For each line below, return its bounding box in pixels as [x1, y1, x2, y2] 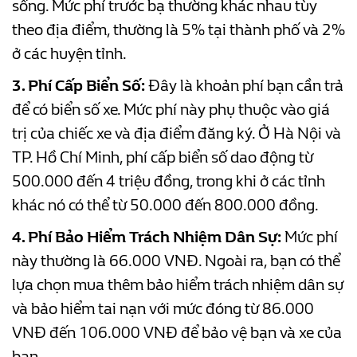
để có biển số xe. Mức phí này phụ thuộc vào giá [12, 100, 330, 120]
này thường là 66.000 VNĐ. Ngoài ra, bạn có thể [12, 252, 340, 271]
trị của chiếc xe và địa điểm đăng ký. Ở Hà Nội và [12, 124, 341, 143]
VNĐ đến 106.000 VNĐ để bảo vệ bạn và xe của [12, 324, 342, 343]
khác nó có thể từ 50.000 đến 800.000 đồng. [12, 196, 319, 215]
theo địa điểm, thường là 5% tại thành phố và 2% [12, 21, 345, 40]
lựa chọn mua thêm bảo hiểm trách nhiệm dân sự [12, 276, 343, 295]
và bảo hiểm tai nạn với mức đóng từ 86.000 [12, 300, 314, 319]
